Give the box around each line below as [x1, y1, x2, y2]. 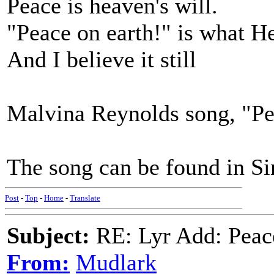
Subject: [7, 223, 90, 248]
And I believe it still [7, 46, 196, 72]
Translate [70, 193, 100, 202]
